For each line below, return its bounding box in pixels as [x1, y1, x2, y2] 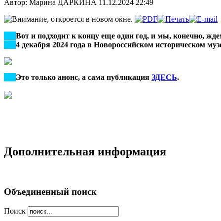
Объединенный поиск [4, 186, 97, 197]
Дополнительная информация [4, 145, 166, 158]
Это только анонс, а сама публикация [16, 73, 151, 81]
